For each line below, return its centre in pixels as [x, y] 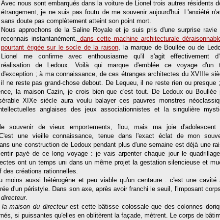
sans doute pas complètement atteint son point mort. [76, 21]
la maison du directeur [36, 206]
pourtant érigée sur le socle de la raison [60, 47]
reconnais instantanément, [39, 39]
